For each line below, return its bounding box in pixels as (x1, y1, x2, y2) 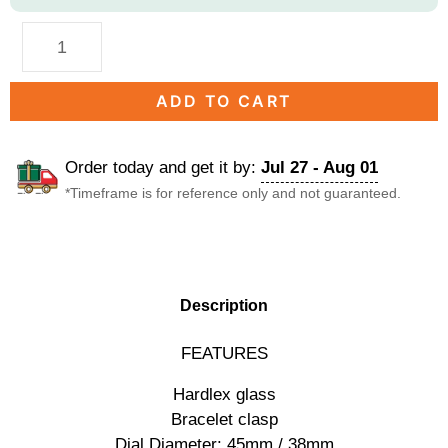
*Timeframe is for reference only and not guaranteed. (65, 185, 401, 201)
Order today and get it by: (65, 158, 261, 177)
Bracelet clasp (170, 410, 278, 430)
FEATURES (180, 344, 268, 364)
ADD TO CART (155, 91, 293, 111)
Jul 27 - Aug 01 (261, 158, 378, 177)
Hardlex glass (172, 385, 276, 405)
